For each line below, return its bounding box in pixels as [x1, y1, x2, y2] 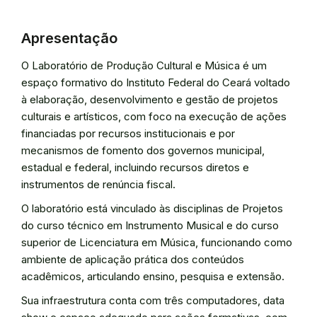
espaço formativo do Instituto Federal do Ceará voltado [21, 76, 290, 89]
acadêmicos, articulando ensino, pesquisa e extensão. [21, 270, 284, 283]
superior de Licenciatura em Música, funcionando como [21, 236, 292, 249]
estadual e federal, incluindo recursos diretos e [21, 161, 249, 174]
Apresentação [21, 30, 117, 47]
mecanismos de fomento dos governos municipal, [21, 144, 265, 157]
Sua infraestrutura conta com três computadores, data [21, 294, 284, 307]
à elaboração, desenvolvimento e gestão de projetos [21, 93, 278, 106]
